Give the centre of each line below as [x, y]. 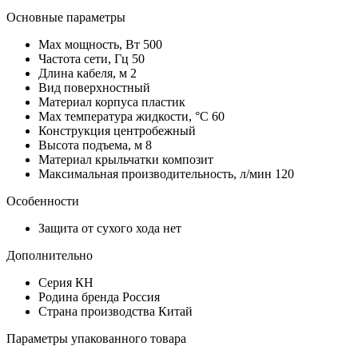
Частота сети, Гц [85, 59]
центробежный [155, 131]
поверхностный [107, 88]
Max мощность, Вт [91, 45]
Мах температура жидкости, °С [125, 117]
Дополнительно [50, 256]
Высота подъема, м [92, 145]
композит [188, 160]
